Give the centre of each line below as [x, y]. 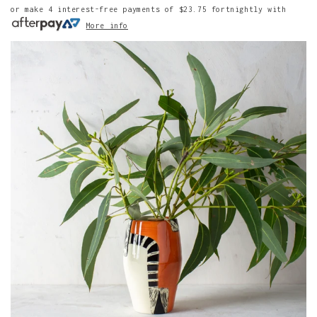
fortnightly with [247, 9]
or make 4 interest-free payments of [95, 9]
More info [107, 26]
